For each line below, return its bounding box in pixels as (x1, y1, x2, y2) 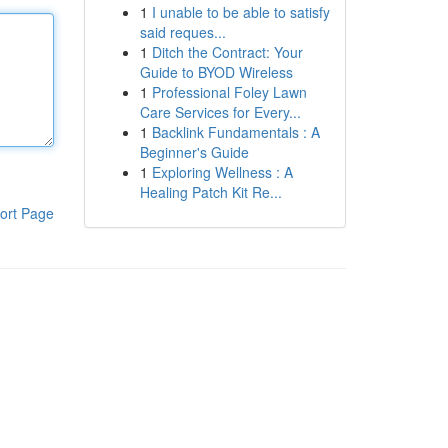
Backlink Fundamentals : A (151, 122, 320, 142)
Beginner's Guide (139, 142, 249, 162)
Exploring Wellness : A (151, 162, 293, 182)
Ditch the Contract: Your (151, 42, 303, 62)
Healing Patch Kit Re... (139, 182, 282, 202)
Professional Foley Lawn (151, 82, 307, 102)
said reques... (139, 22, 226, 42)
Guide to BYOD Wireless (139, 62, 293, 82)
